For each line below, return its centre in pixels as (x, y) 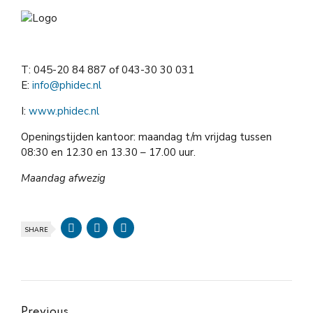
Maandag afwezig (63, 178)
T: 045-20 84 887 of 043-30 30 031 (108, 70)
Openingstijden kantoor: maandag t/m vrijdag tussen (146, 137)
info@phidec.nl (67, 85)
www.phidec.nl (64, 111)
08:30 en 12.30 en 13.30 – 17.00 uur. (108, 152)
